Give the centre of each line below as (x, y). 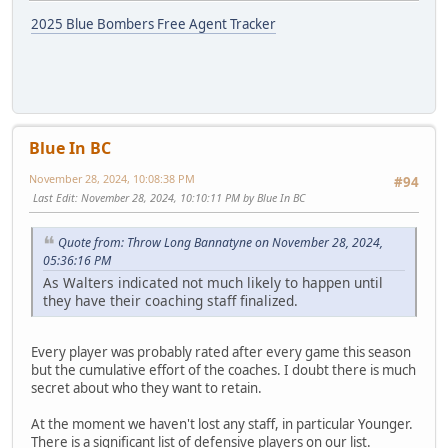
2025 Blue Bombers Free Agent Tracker (153, 23)
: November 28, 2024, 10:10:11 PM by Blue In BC (190, 198)
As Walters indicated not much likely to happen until (213, 283)
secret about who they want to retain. (146, 388)
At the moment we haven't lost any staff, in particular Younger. (222, 424)
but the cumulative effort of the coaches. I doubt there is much (223, 370)
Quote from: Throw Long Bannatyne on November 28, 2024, (220, 242)
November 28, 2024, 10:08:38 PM (112, 179)
